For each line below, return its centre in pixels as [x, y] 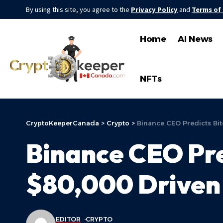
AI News [195, 39]
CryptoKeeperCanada [62, 123]
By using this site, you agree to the [78, 9]
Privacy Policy [154, 9]
